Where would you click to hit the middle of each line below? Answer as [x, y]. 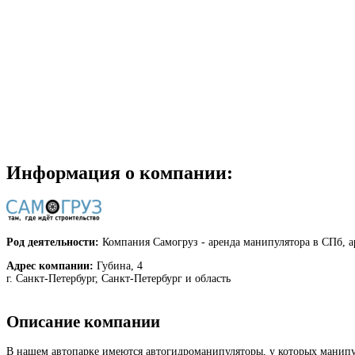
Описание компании [83, 321]
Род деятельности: [53, 242]
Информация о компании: [120, 173]
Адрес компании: [50, 266]
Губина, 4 [118, 266]
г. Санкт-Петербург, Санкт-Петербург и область [118, 279]
